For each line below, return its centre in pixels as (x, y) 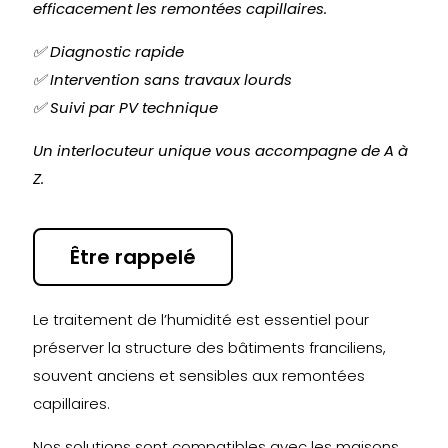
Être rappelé (133, 257)
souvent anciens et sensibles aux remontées (199, 375)
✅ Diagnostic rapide (108, 51)
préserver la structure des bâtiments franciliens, (209, 347)
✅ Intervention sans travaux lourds (162, 79)
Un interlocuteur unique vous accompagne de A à (220, 150)
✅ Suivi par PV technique (125, 107)
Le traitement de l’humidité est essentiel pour (201, 319)
